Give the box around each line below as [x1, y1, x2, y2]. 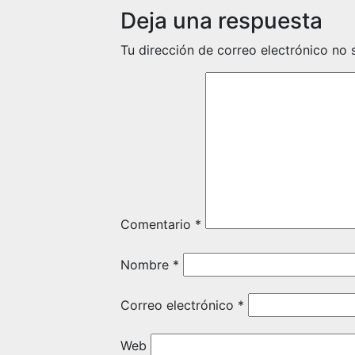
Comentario [120, 216, 195, 232]
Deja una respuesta [120, 7, 323, 34]
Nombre [120, 257, 173, 273]
